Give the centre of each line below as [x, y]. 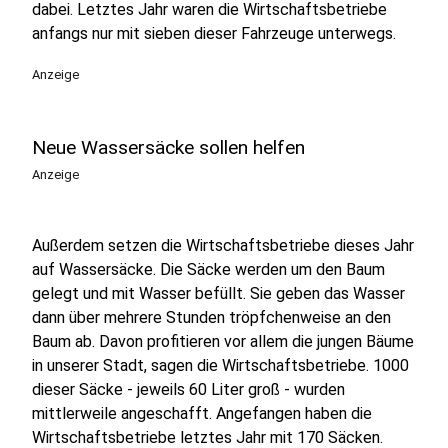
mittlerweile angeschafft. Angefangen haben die [202, 413]
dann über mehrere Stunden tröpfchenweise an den [211, 317]
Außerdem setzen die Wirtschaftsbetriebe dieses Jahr [223, 245]
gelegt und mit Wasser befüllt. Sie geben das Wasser [218, 293]
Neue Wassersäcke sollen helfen [168, 147]
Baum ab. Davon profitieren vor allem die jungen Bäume [223, 341]
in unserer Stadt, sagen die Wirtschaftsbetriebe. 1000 [220, 365]
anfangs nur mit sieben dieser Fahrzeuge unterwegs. [214, 33]
